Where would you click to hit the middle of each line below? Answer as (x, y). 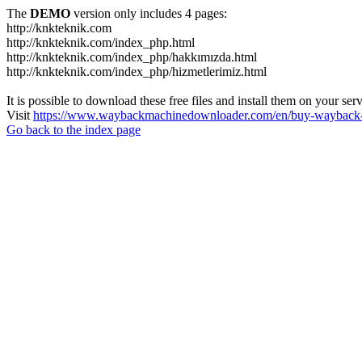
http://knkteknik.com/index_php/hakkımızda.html (132, 57)
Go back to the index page (74, 130)
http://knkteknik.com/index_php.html (101, 42)
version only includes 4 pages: (149, 13)
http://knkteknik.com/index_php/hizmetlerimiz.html (137, 72)
